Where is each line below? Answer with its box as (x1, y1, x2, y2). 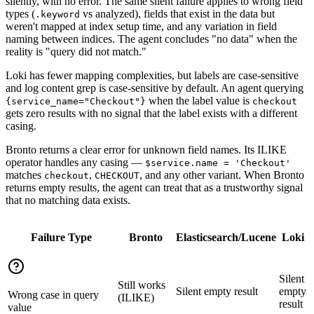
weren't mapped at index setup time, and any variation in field (6, 20, 277, 32)
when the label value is (146, 94, 252, 107)
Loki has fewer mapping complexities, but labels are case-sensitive (6, 69, 299, 81)
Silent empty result (176, 285, 258, 297)
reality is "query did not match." (6, 45, 146, 57)
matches (6, 168, 44, 181)
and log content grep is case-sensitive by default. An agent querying (6, 81, 303, 94)
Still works (118, 278, 165, 291)
